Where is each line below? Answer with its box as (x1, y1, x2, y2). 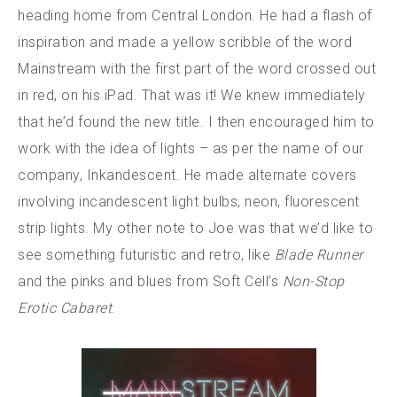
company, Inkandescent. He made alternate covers (18, 166, 357, 183)
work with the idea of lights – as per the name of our (18, 139, 364, 157)
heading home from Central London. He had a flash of (18, 6, 372, 24)
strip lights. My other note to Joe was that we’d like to (18, 219, 373, 237)
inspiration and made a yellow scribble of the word (18, 33, 352, 51)
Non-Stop (282, 272, 345, 290)
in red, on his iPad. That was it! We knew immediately (18, 86, 366, 104)
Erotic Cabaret (18, 299, 112, 316)
